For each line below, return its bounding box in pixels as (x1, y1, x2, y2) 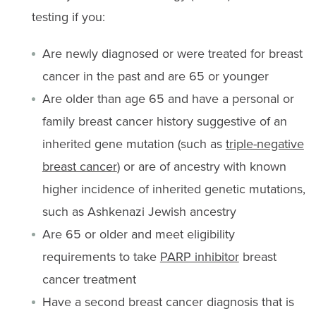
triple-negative (225, 134, 304, 153)
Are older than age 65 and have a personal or (42, 89, 294, 108)
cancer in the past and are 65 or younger (42, 66, 269, 85)
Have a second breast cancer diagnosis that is (42, 292, 294, 311)
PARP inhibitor (159, 247, 239, 266)
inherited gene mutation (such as (42, 134, 226, 153)
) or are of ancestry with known (116, 157, 286, 176)
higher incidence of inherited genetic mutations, (42, 179, 305, 198)
